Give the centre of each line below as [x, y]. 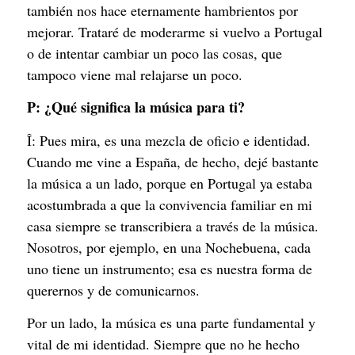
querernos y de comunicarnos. [113, 290]
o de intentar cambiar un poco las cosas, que [155, 53]
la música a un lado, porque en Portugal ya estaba [170, 183]
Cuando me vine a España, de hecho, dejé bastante [173, 161]
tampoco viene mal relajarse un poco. [135, 74]
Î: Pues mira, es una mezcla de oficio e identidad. [169, 140]
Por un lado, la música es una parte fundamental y [171, 323]
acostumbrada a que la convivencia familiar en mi [170, 204]
